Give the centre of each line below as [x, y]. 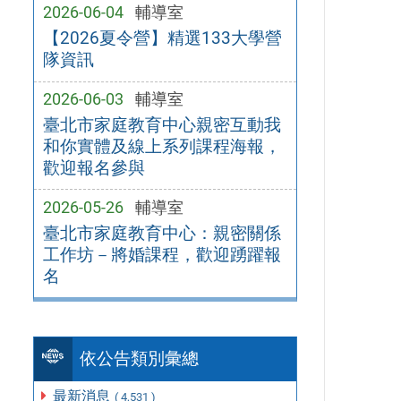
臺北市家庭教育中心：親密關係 [162, 233]
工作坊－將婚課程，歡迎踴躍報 [162, 254]
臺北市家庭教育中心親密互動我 [162, 124]
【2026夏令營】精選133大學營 [162, 38]
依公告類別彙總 [140, 359]
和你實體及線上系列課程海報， [162, 146]
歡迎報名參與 [94, 167]
